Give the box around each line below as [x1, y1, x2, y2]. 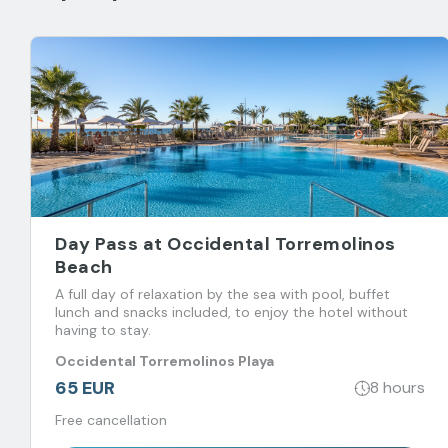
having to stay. [55, 320, 151, 339]
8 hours [370, 377, 425, 399]
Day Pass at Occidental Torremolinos [55, 231, 396, 256]
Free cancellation [55, 410, 167, 429]
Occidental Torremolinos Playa [55, 352, 274, 371]
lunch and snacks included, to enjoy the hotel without [55, 302, 408, 321]
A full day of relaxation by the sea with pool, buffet [55, 284, 390, 303]
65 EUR [55, 375, 115, 400]
